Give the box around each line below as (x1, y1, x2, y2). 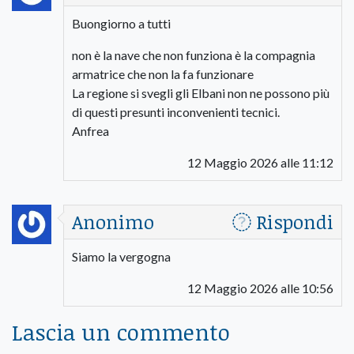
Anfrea (72, 122, 109, 138)
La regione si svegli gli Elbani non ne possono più (72, 85, 330, 100)
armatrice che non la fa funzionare (72, 66, 254, 81)
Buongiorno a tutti (72, 15, 171, 31)
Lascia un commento (12, 316, 230, 347)
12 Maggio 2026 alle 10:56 (187, 280, 333, 296)
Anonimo (72, 208, 154, 235)
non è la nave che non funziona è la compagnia (72, 47, 315, 62)
